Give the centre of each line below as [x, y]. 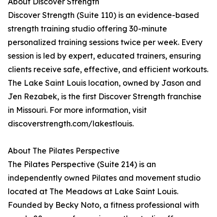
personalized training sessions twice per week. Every [105, 42]
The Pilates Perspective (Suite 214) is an [82, 164]
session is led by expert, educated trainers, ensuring [104, 56]
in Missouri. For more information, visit [77, 110]
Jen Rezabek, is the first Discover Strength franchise [105, 97]
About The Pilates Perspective [64, 151]
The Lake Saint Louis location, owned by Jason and [104, 83]
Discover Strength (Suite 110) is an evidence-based [103, 15]
